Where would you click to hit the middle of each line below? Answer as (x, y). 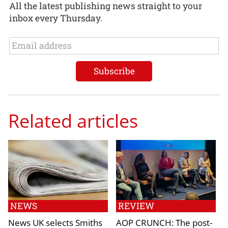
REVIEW (136, 206)
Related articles (73, 121)
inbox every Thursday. (56, 18)
